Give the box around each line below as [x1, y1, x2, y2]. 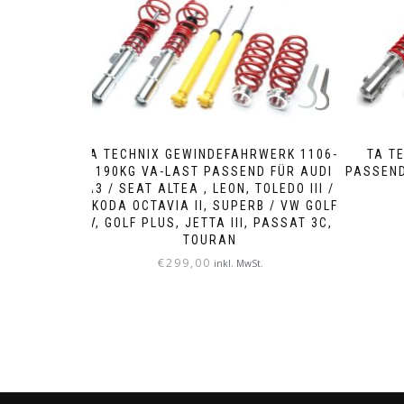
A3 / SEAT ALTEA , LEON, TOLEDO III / [86, 180, 335, 196]
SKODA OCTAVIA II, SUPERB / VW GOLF [82, 197, 338, 213]
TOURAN [183, 232, 238, 247]
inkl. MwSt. [213, 256, 263, 270]
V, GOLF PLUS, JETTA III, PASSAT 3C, [87, 215, 333, 230]
